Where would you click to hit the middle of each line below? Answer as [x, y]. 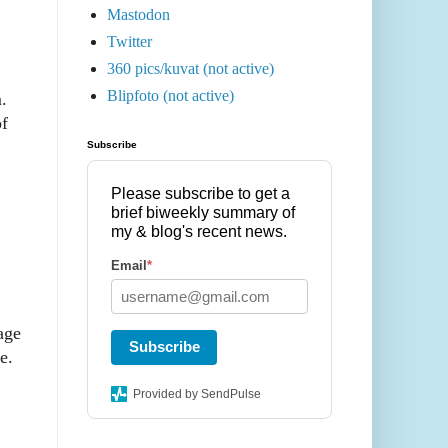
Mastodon [138, 15]
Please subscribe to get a [200, 194]
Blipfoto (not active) [170, 96]
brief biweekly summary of [203, 213]
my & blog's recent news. [199, 232]
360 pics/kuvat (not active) [190, 69]
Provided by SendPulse [197, 394]
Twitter [129, 42]
